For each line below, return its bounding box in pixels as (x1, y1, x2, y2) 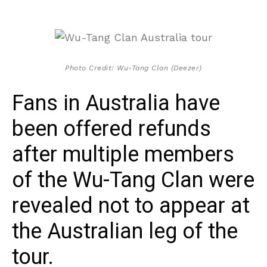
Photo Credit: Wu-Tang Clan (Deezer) (65, 63, 202, 72)
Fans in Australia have (12, 87, 220, 119)
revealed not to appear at (12, 190, 250, 222)
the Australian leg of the (12, 215, 238, 247)
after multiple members (12, 138, 234, 170)
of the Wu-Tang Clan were (12, 164, 254, 196)
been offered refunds (12, 113, 211, 145)
